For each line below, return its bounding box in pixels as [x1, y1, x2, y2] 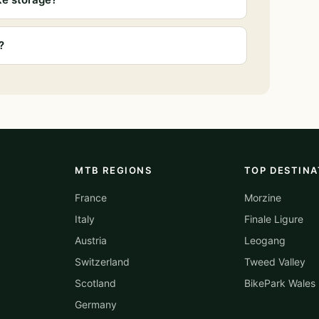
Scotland [75, 277, 117, 289]
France [75, 192, 108, 204]
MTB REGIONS [75, 164, 152, 176]
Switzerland [75, 256, 130, 268]
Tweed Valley [244, 256, 305, 268]
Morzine [244, 192, 281, 204]
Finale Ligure [244, 213, 303, 225]
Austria [75, 234, 108, 246]
